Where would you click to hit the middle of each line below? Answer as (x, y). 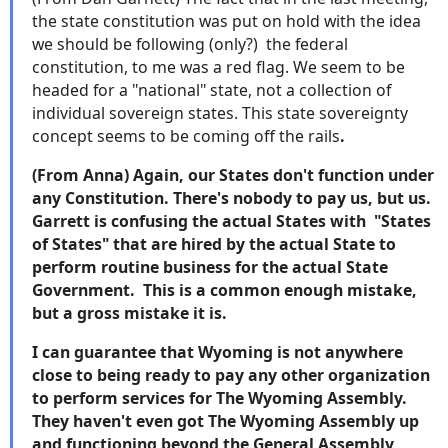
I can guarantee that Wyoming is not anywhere (217, 351)
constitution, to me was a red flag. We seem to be (218, 67)
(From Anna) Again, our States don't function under (233, 175)
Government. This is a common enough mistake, (224, 290)
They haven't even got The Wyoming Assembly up (225, 420)
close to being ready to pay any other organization (231, 374)
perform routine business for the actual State (210, 267)
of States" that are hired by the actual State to (214, 244)
